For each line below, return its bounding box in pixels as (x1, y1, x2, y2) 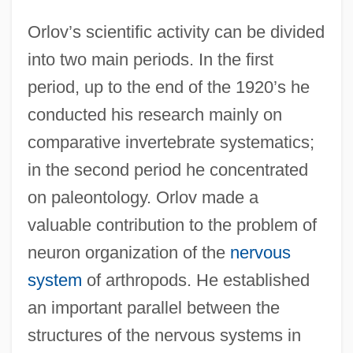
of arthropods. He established (81, 269, 310, 290)
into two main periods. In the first (27, 49, 273, 69)
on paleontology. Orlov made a (27, 187, 258, 207)
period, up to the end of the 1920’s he (27, 76, 310, 97)
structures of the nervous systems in (27, 325, 301, 345)
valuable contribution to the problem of (27, 214, 317, 235)
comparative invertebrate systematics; (27, 132, 314, 152)
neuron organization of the (27, 242, 230, 262)
